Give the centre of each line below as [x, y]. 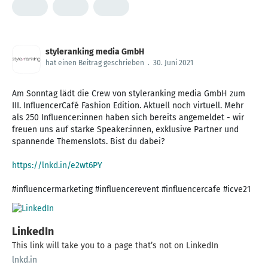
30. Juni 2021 [173, 63]
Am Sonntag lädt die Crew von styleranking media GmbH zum [129, 94]
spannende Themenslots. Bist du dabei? [88, 142]
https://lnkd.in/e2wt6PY [57, 166]
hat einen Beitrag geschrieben [95, 63]
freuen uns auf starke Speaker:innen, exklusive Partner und [125, 130]
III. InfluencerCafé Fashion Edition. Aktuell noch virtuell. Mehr [128, 106]
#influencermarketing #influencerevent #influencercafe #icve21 [131, 190]
